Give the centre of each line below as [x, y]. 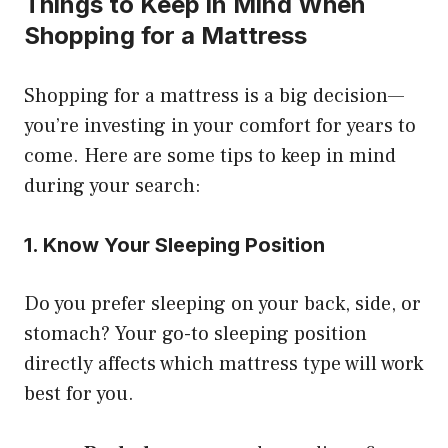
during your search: [112, 185]
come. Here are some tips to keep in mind [210, 155]
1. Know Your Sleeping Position [174, 244]
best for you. [79, 393]
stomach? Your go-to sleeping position [195, 333]
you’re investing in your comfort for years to [220, 125]
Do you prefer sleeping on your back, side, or [222, 303]
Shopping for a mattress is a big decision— [214, 95]
